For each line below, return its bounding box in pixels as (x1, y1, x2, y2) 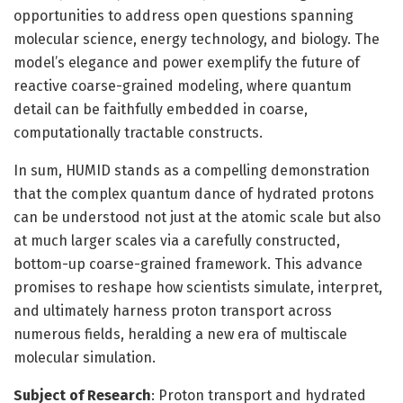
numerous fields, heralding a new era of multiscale (13, 325, 347, 343)
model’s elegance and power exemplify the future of (13, 53, 360, 71)
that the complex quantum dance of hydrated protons (13, 184, 374, 202)
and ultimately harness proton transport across (13, 301, 332, 319)
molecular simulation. (13, 348, 156, 366)
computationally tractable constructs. (13, 123, 263, 141)
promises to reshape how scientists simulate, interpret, (13, 278, 382, 296)
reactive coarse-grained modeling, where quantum (13, 76, 352, 94)
